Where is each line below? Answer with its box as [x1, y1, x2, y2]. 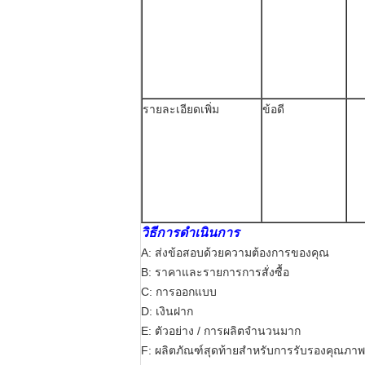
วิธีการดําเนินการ [141, 226, 240, 240]
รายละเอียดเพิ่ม [143, 103, 219, 116]
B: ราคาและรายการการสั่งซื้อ [141, 266, 289, 279]
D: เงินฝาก [141, 305, 193, 318]
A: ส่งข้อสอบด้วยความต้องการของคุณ [141, 246, 329, 259]
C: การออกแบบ [141, 285, 217, 298]
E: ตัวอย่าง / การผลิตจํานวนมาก [141, 324, 301, 337]
